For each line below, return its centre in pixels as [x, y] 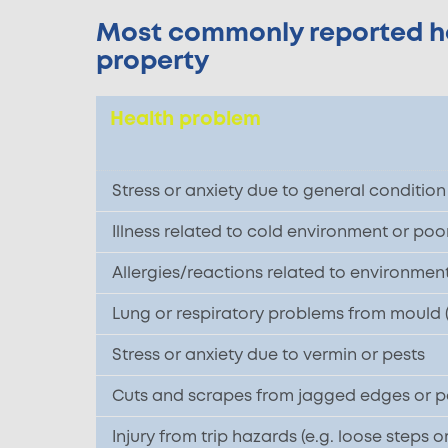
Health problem [186, 118]
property [152, 60]
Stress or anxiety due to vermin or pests [268, 354]
